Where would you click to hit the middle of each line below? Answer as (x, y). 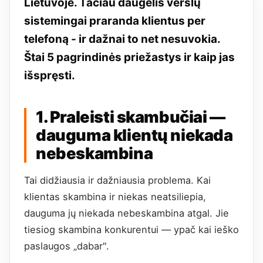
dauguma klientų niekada (134, 136)
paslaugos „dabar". (67, 246)
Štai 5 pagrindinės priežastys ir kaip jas (129, 58)
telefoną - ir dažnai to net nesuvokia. (122, 39)
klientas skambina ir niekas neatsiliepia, (115, 197)
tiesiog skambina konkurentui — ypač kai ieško (131, 230)
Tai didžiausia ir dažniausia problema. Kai (117, 181)
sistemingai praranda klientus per (115, 21)
